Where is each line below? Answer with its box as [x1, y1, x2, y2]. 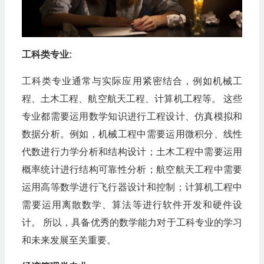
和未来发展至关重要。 [21, 235, 116, 245]
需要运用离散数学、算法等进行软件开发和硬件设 [21, 199, 243, 210]
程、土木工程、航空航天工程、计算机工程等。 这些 [21, 93, 243, 104]
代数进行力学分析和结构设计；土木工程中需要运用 [21, 146, 243, 157]
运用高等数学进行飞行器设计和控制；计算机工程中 [21, 181, 243, 192]
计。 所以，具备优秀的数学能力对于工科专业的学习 [21, 217, 243, 227]
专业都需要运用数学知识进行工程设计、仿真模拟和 [21, 111, 243, 121]
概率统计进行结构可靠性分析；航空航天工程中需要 [21, 164, 243, 174]
